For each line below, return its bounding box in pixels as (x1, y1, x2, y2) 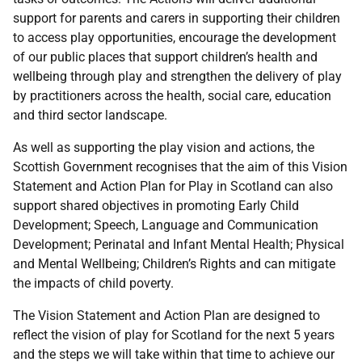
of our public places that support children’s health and (13, 49, 318, 65)
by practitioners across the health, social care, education (13, 88, 331, 103)
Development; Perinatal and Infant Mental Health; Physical (13, 237, 344, 252)
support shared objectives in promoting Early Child (13, 198, 299, 213)
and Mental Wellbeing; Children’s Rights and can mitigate (13, 256, 335, 271)
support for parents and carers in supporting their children (13, 11, 340, 26)
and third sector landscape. (13, 107, 167, 123)
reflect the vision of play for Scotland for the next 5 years (13, 327, 335, 343)
